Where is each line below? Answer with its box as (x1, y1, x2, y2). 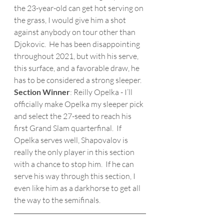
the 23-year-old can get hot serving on (14, 3, 145, 13)
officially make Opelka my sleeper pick (14, 99, 145, 109)
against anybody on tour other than (14, 27, 137, 37)
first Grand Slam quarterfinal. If (14, 123, 123, 133)
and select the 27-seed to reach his (14, 111, 133, 121)
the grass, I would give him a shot (14, 15, 127, 25)
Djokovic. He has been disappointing (14, 39, 141, 49)
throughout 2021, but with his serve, (14, 51, 140, 61)
